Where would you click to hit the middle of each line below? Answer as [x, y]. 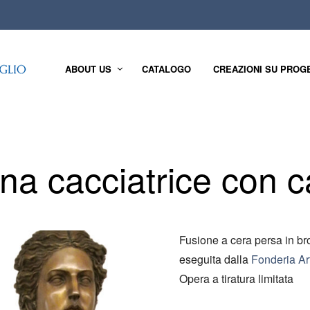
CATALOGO [166, 69]
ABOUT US [88, 69]
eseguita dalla [215, 259]
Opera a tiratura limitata [236, 279]
